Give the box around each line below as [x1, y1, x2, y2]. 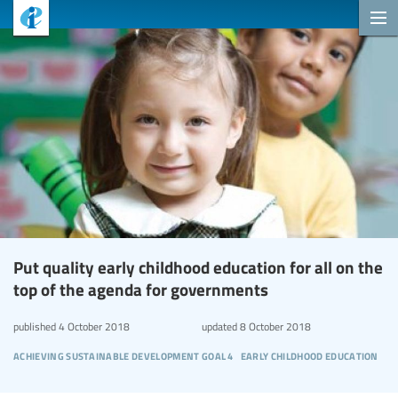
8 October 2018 [236, 318, 311, 333]
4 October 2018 [56, 318, 130, 333]
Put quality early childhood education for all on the [13, 254, 383, 279]
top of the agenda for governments [13, 276, 268, 301]
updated [201, 318, 237, 333]
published [13, 318, 56, 333]
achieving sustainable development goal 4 [13, 343, 234, 364]
